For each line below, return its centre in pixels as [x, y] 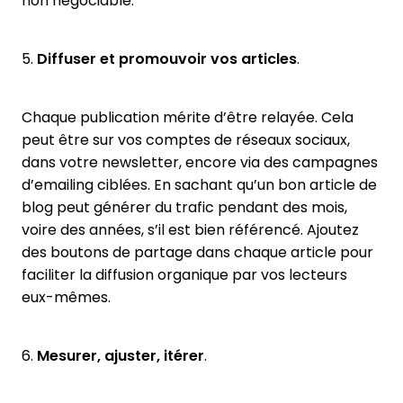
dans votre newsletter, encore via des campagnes [200, 162]
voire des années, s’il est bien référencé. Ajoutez [190, 229]
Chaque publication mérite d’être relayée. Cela [188, 117]
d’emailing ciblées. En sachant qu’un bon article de [199, 184]
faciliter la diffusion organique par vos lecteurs [184, 274]
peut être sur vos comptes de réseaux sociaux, [186, 139]
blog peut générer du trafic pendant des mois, [184, 207]
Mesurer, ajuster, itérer [121, 355]
